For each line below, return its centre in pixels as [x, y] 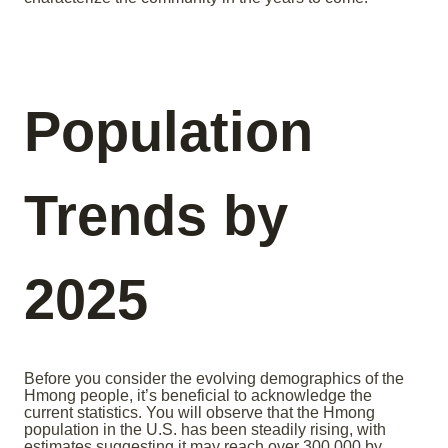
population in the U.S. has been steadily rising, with [205, 430]
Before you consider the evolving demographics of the [214, 379]
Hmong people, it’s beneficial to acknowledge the [198, 396]
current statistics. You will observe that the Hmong [199, 413]
